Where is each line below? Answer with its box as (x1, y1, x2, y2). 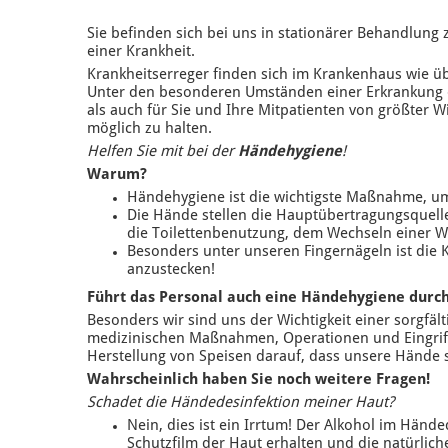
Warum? (87, 168, 147, 183)
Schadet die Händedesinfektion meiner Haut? (87, 396, 394, 411)
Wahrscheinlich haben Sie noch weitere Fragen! (87, 373, 430, 388)
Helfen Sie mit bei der (87, 145, 238, 160)
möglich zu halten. (87, 122, 212, 137)
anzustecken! (127, 263, 215, 278)
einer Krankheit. (87, 45, 195, 60)
